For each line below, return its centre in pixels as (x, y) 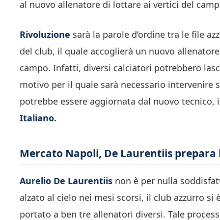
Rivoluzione (45, 34)
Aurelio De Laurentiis (66, 180)
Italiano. (38, 118)
